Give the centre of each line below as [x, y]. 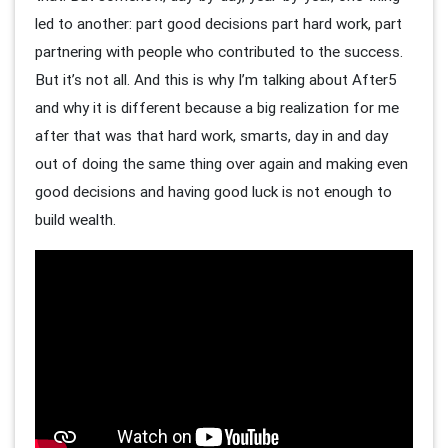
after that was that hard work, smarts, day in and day [211, 135]
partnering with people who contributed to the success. [219, 51]
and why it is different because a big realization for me [217, 107]
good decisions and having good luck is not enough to [213, 191]
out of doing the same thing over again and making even [221, 163]
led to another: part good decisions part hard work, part [218, 23]
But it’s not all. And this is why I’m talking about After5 [216, 79]
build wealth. [77, 219]
